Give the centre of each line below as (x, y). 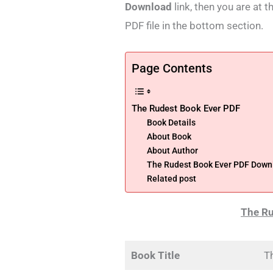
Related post (171, 178)
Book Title (155, 255)
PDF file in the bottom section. (194, 25)
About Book (169, 136)
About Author (172, 150)
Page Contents (172, 68)
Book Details (171, 122)
